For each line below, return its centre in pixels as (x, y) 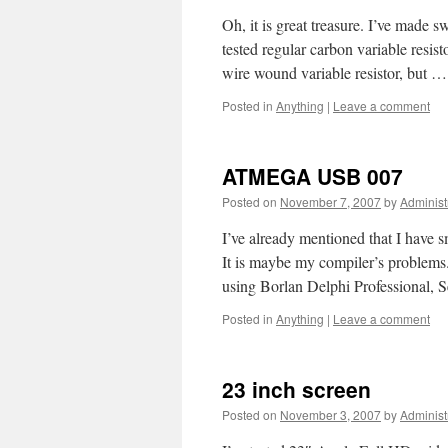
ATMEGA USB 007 (312, 176)
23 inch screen (296, 389)
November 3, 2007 (330, 414)
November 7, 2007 (330, 201)
